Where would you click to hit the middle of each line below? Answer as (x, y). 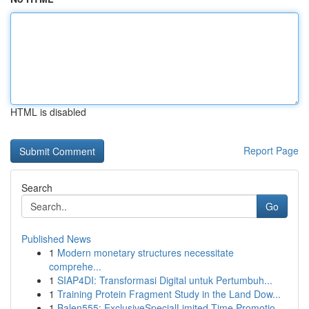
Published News (56, 239)
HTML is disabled (48, 112)
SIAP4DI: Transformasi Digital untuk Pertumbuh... (165, 280)
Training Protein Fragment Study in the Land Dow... (169, 294)
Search (37, 188)
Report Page (271, 150)
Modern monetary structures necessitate (146, 252)
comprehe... (75, 266)
